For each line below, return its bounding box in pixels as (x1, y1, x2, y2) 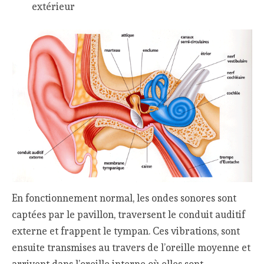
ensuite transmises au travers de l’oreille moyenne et (12, 241, 251, 253)
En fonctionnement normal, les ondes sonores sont (12, 192, 237, 204)
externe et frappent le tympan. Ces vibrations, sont (12, 225, 240, 237)
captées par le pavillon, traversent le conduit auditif (12, 208, 246, 220)
